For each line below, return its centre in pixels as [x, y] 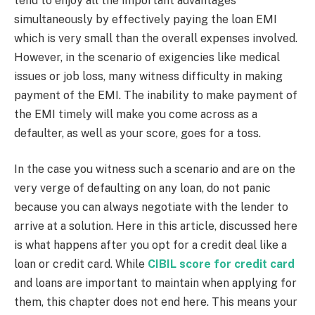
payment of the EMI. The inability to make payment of [156, 95]
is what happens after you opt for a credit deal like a [150, 245]
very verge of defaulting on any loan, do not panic [142, 188]
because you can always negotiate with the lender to [151, 207]
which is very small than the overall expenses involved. [156, 38]
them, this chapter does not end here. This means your [156, 302]
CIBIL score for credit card [221, 264]
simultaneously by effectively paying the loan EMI [146, 19]
